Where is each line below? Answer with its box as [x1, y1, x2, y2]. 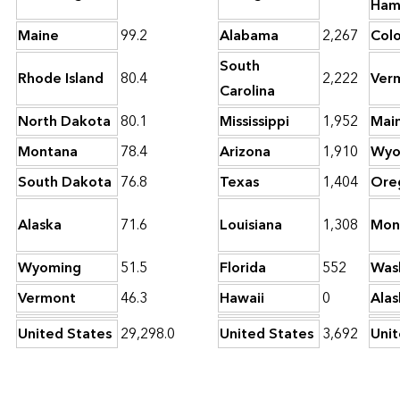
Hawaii [220, 286, 264, 312]
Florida [220, 255, 266, 281]
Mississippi [220, 109, 289, 135]
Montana [18, 139, 78, 165]
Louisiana [220, 212, 282, 238]
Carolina [220, 79, 275, 104]
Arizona [220, 139, 271, 165]
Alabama [220, 23, 279, 49]
